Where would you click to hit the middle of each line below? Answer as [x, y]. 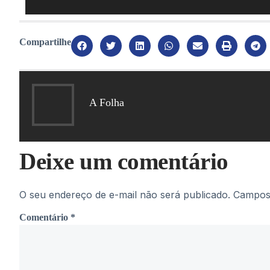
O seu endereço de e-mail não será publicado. [125, 194]
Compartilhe [45, 42]
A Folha [107, 103]
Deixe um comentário [124, 161]
